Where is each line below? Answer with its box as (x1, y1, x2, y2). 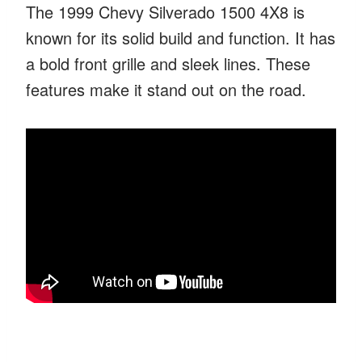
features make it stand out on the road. (26, 77, 306, 101)
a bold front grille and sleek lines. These (26, 51, 310, 75)
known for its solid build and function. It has (26, 25, 335, 49)
